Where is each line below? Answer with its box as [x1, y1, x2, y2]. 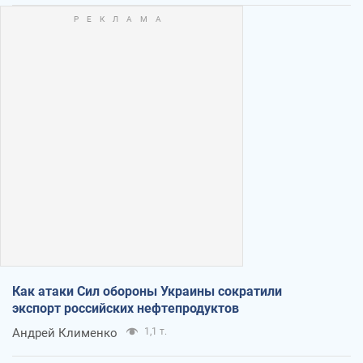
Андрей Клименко [12, 325, 117, 340]
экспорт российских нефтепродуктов [12, 300, 239, 316]
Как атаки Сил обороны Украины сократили [12, 283, 282, 299]
